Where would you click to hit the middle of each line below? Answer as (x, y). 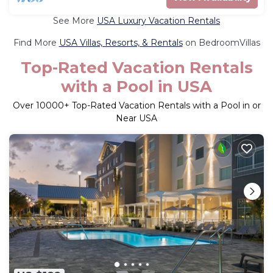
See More (75, 20)
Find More (36, 42)
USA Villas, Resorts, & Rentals (121, 42)
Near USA (136, 118)
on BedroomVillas (221, 42)
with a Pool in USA (136, 86)
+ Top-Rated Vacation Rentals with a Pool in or (162, 105)
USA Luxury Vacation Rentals (158, 20)
